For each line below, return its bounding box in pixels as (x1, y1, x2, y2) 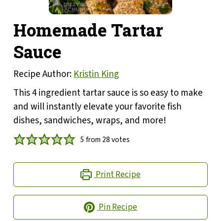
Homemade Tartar (13, 19, 164, 41)
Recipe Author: (13, 68, 74, 81)
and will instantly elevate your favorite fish (13, 100, 182, 114)
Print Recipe (94, 168, 141, 181)
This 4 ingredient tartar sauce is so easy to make (13, 86, 203, 100)
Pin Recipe (97, 201, 138, 214)
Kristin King (74, 68, 119, 81)
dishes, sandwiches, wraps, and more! (13, 114, 167, 128)
